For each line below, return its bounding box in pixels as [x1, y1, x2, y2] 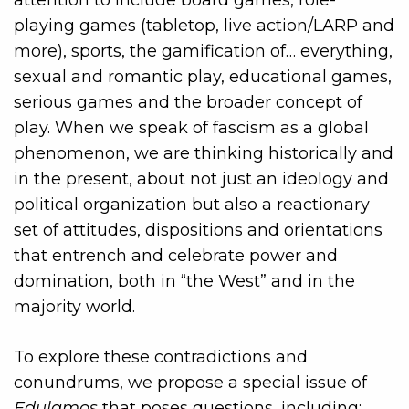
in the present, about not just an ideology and [14, 168, 389, 189]
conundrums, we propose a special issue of [14, 372, 367, 393]
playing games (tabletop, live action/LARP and [14, 15, 394, 36]
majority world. [14, 296, 135, 317]
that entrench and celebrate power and [14, 245, 338, 266]
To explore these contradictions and [14, 346, 308, 367]
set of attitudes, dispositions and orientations [14, 219, 383, 240]
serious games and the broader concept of [14, 91, 362, 112]
